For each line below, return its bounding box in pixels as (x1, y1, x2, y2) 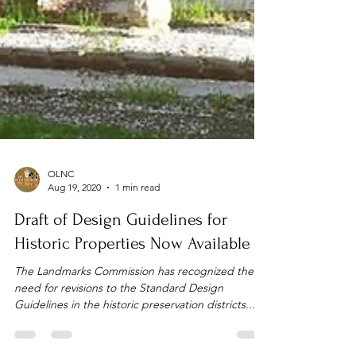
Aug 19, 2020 (48, 219, 101, 231)
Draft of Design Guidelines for (14, 248, 227, 267)
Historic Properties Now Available (14, 272, 250, 291)
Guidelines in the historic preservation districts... (14, 335, 255, 350)
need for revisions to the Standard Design (14, 319, 223, 333)
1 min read (115, 219, 160, 231)
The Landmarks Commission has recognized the (14, 302, 253, 316)
